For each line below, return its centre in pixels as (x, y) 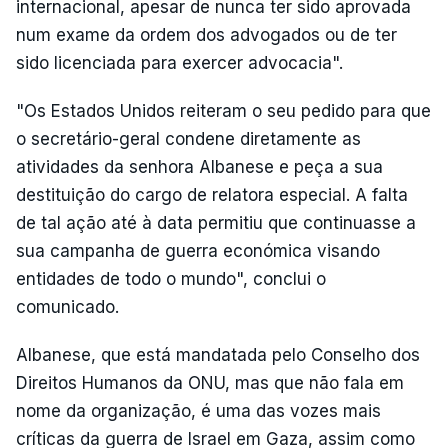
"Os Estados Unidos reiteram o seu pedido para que (223, 110)
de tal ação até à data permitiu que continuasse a (216, 222)
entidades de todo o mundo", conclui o (171, 278)
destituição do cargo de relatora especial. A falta (212, 194)
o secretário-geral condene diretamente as (188, 138)
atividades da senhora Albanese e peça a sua (199, 166)
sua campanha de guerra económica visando (198, 250)
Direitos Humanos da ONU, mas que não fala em (210, 382)
